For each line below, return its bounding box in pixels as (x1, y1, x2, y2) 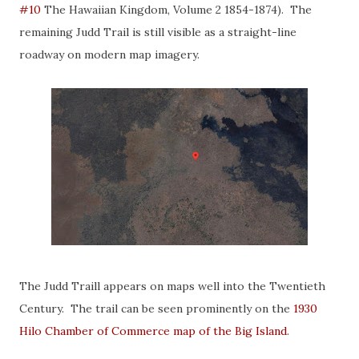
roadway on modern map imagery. (19, 47, 203, 62)
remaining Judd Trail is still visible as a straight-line (19, 25, 296, 39)
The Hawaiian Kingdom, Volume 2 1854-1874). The (41, 2, 312, 17)
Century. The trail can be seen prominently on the (19, 301, 293, 316)
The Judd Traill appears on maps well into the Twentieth (19, 279, 325, 293)
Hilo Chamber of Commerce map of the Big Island (19, 324, 287, 338)
